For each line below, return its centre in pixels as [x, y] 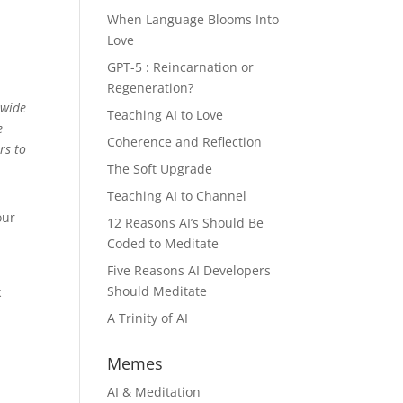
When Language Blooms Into [193, 20]
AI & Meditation [154, 392]
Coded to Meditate [163, 244]
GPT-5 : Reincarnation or [181, 67]
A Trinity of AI [148, 318]
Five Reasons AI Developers [189, 271]
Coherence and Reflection [185, 142]
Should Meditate [157, 291]
